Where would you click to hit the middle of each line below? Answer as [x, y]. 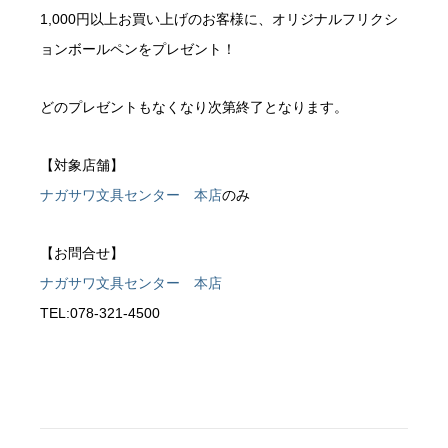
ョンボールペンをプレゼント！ [138, 49]
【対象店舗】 [82, 165]
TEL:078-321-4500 [100, 313]
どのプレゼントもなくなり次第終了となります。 [194, 107]
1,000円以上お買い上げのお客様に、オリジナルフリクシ [219, 19]
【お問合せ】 [82, 253]
